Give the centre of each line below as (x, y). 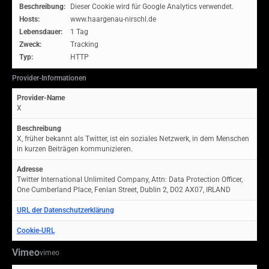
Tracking (84, 44)
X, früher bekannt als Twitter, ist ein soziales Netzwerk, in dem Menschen (133, 139)
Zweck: (30, 44)
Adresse (30, 169)
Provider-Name (41, 98)
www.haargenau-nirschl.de (113, 19)
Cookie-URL (36, 231)
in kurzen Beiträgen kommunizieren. (75, 149)
